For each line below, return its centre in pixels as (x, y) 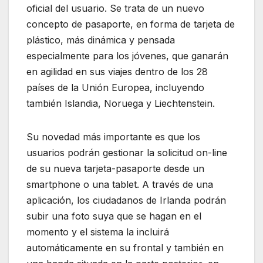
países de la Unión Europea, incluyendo (115, 88)
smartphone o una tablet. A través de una (120, 185)
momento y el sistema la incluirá (98, 232)
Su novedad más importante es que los (113, 137)
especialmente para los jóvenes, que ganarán (127, 56)
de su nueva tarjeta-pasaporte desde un (115, 169)
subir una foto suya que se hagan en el (114, 216)
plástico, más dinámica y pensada (101, 40)
